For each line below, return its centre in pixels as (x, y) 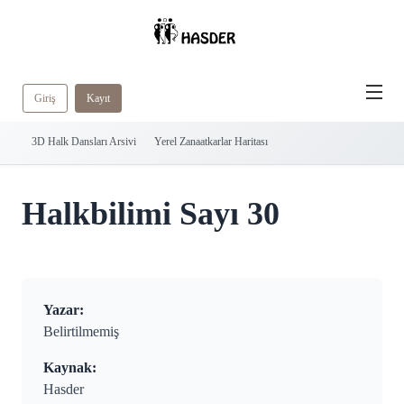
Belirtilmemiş (81, 332)
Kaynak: (70, 368)
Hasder (64, 390)
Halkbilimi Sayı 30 (151, 214)
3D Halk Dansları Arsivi (84, 142)
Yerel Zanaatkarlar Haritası (211, 142)
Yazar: (64, 310)
